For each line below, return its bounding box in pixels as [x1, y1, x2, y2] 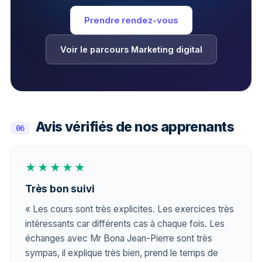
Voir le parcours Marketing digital [60, 44, 202, 54]
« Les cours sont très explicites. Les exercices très [25, 204, 234, 215]
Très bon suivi [25, 183, 95, 195]
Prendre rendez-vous [84, 15, 178, 25]
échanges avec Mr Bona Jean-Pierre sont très [25, 233, 212, 244]
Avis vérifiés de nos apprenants [35, 119, 235, 135]
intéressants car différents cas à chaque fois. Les [25, 218, 225, 229]
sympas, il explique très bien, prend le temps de [25, 247, 218, 258]
